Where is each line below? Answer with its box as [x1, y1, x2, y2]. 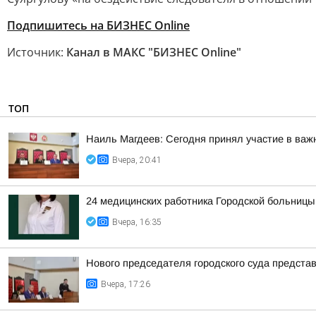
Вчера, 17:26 [101, 279, 150, 289]
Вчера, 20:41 [112, 155, 162, 165]
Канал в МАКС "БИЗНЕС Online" [66, 44, 241, 60]
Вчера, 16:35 [112, 217, 162, 227]
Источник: [7, 44, 66, 60]
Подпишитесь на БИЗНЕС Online [7, 18, 190, 33]
